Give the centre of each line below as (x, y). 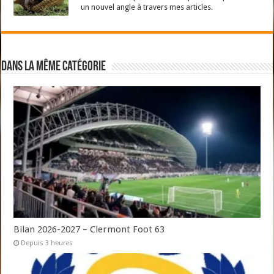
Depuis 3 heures (47, 243)
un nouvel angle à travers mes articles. (147, 8)
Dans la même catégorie (54, 67)
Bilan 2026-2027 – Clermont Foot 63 (89, 230)
